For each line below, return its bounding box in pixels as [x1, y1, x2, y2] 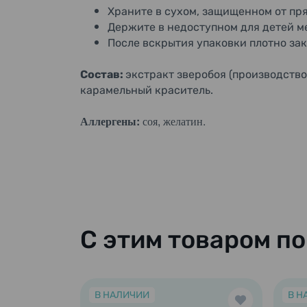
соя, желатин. [140, 113, 206, 129]
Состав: [80, 68, 125, 81]
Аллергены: [80, 113, 140, 129]
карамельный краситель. [80, 84, 213, 97]
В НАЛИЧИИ [95, 289, 149, 301]
